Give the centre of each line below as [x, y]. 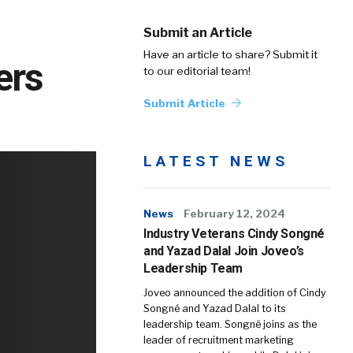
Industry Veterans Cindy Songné [234, 234]
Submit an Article [198, 33]
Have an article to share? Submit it [230, 54]
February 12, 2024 [234, 214]
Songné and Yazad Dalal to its [215, 308]
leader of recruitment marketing [219, 340]
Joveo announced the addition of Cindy [235, 293]
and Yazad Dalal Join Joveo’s [224, 251]
